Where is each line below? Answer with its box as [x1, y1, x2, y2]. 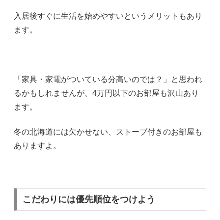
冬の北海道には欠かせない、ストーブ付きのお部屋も [14, 127, 202, 136]
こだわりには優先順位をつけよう [22, 194, 155, 205]
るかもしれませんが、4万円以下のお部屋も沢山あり [14, 89, 199, 98]
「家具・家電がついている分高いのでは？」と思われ [14, 75, 202, 84]
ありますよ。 [14, 141, 61, 150]
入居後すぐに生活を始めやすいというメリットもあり [14, 12, 202, 21]
